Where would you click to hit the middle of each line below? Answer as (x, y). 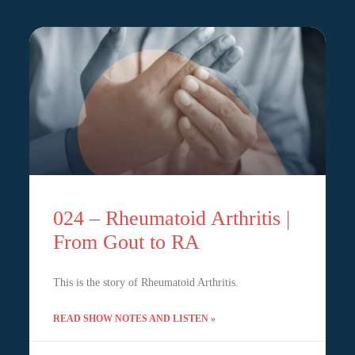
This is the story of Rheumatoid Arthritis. (145, 283)
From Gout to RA (126, 242)
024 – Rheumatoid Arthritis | (171, 219)
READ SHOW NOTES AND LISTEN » (134, 319)
